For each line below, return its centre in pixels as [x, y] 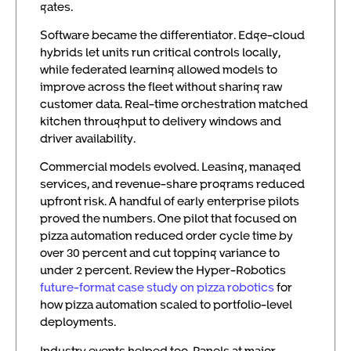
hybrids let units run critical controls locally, [160, 52]
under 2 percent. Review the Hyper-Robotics [163, 270]
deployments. [78, 322]
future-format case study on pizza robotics [157, 287]
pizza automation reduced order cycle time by [166, 235]
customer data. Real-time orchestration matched [174, 104]
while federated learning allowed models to [159, 69]
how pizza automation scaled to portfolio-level [166, 304]
